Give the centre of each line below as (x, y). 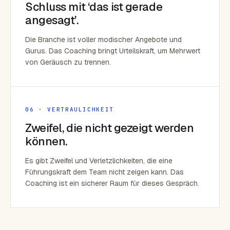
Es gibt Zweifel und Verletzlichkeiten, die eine (99, 161)
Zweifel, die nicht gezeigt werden (110, 128)
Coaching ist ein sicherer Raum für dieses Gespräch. (112, 183)
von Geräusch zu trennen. (68, 62)
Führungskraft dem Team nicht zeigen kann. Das (104, 172)
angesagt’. (52, 20)
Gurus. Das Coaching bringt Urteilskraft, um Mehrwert (113, 51)
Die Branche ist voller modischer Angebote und (103, 40)
